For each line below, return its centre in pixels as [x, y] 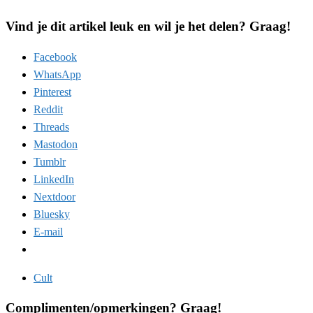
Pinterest [52, 92]
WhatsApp [57, 74]
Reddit [48, 109]
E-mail [48, 231]
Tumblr [50, 161]
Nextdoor [54, 196]
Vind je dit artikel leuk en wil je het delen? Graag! [148, 26]
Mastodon [56, 144]
